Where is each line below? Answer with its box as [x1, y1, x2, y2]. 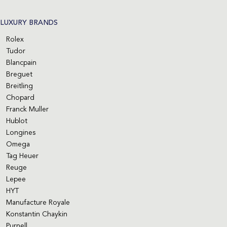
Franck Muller [6, 106, 49, 113]
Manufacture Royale [6, 199, 70, 207]
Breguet [6, 71, 32, 79]
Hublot [6, 118, 27, 125]
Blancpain [6, 59, 36, 67]
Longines [6, 129, 35, 137]
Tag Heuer [6, 153, 39, 160]
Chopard [6, 94, 34, 102]
